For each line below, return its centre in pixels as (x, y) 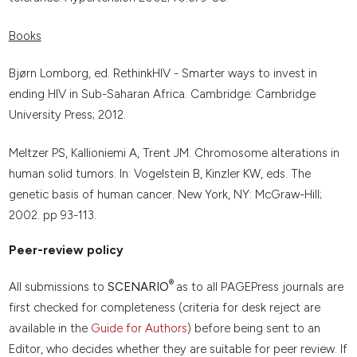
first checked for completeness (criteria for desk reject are (164, 307)
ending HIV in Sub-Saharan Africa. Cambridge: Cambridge (162, 94)
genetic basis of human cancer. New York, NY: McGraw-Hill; (165, 194)
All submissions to (58, 286)
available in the (49, 328)
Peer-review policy (66, 251)
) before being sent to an (253, 328)
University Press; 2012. (67, 115)
